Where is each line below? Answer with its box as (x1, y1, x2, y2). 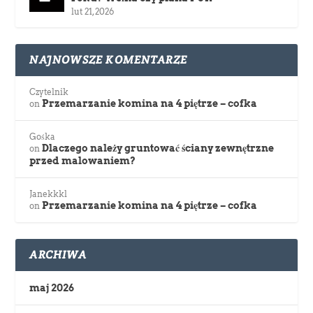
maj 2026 (29, 282, 75, 293)
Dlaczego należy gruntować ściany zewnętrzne (42, 142, 275, 154)
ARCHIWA (29, 247, 87, 262)
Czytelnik (29, 86, 69, 97)
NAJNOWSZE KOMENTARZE (29, 52, 188, 67)
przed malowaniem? (29, 154, 136, 166)
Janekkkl (29, 188, 68, 199)
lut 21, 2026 (71, 6, 115, 17)
